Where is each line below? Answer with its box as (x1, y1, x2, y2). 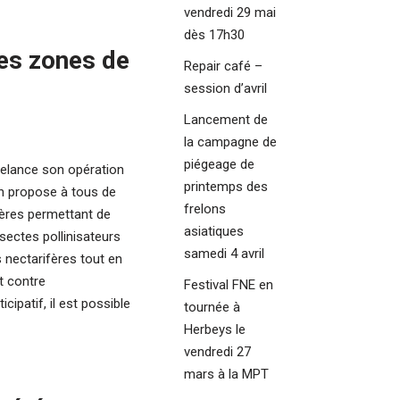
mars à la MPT (184, 365, 269, 382)
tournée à (184, 298, 240, 315)
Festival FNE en (184, 276, 273, 293)
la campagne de (184, 133, 277, 150)
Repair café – (184, 57, 262, 74)
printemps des (184, 178, 268, 195)
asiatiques (184, 222, 244, 239)
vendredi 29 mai (184, 4, 276, 21)
